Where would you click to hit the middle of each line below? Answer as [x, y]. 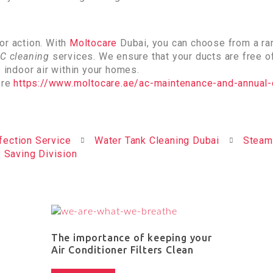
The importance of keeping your [131, 237]
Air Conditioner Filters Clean [122, 250]
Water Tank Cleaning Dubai [157, 140]
